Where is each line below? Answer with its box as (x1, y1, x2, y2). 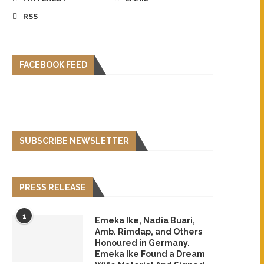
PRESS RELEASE (19, 182, 86, 192)
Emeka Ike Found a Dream (95, 249, 205, 259)
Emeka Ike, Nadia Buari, (95, 215, 195, 225)
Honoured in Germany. (95, 237, 190, 247)
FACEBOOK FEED (19, 60, 87, 70)
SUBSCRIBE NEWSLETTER (19, 136, 129, 146)
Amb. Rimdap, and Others (95, 226, 202, 236)
